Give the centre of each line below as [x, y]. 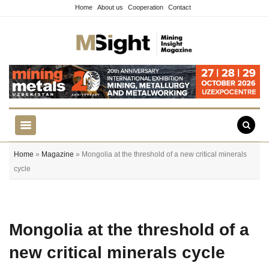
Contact [180, 7]
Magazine [58, 154]
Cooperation [146, 7]
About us [110, 7]
